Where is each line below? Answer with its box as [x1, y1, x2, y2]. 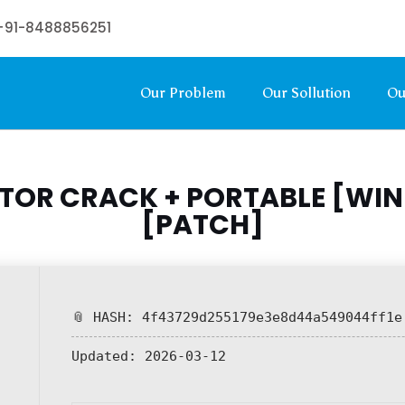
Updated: [71, 348, 137, 364]
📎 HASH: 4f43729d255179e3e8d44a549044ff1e [71, 309, 402, 325]
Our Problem [139, 84, 226, 101]
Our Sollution [261, 84, 351, 101]
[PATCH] [141, 206, 264, 244]
